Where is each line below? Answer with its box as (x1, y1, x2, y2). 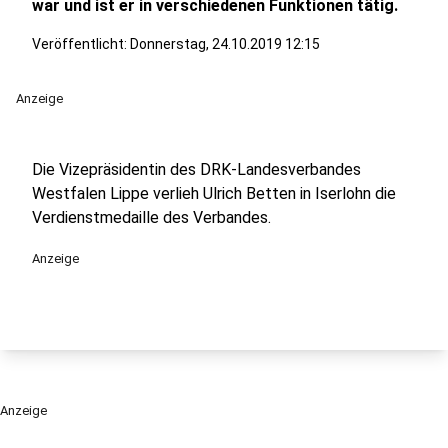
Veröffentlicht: (32, 36, 130, 52)
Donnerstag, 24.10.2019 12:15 (130, 36, 320, 52)
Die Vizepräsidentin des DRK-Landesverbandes (32, 160, 361, 179)
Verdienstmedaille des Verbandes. (32, 208, 271, 227)
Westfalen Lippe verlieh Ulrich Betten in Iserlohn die (32, 184, 396, 203)
